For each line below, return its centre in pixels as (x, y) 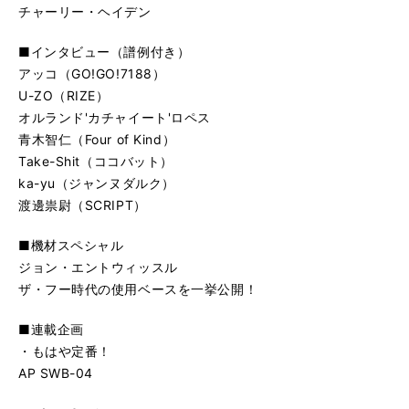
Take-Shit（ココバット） (96, 162)
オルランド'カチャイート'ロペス (115, 118)
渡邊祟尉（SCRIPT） (83, 205)
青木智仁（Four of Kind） (97, 140)
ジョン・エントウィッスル (98, 267)
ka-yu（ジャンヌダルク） (97, 184)
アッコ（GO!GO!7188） (92, 74)
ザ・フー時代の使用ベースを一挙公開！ (138, 289)
